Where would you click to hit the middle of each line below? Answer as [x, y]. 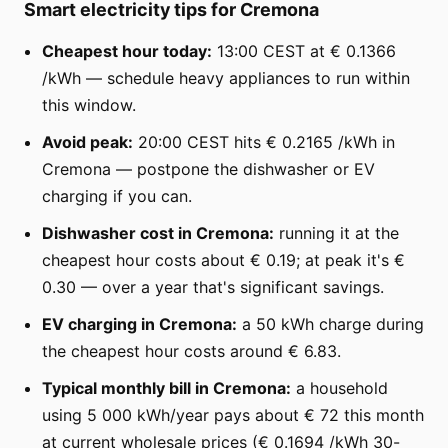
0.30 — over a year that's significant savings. [213, 286]
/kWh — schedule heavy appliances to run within [226, 77]
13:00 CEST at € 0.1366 [304, 50]
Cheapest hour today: [127, 50]
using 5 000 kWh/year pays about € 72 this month [233, 414]
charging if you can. [117, 195]
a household [339, 387]
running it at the [336, 232]
